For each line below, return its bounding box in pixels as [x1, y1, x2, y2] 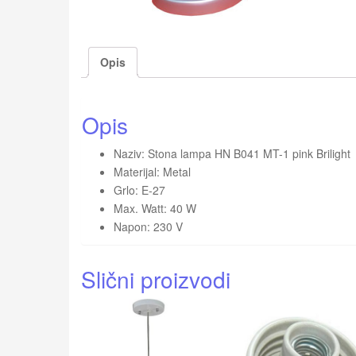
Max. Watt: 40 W [114, 199, 196, 216]
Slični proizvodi [81, 262, 230, 295]
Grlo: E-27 [114, 181, 165, 198]
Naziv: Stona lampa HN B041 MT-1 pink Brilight [114, 145, 350, 161]
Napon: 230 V [114, 218, 183, 234]
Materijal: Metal [114, 163, 191, 180]
